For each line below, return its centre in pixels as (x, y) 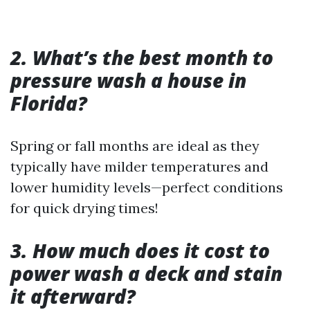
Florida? (49, 103)
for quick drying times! (84, 208)
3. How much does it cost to (140, 250)
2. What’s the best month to (142, 57)
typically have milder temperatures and (139, 166)
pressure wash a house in (128, 80)
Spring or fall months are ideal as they (135, 146)
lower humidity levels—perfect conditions (147, 187)
